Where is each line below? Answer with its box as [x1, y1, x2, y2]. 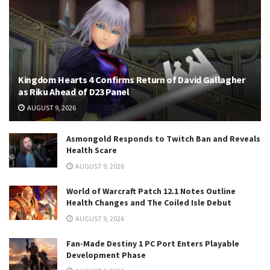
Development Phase [66, 249, 146, 260]
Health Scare [66, 144, 117, 155]
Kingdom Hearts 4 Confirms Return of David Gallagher [18, 73, 245, 86]
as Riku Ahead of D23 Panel [18, 85, 130, 98]
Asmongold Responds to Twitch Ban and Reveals [66, 133, 260, 144]
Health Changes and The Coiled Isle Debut [66, 196, 231, 208]
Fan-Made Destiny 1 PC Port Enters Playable [66, 237, 239, 249]
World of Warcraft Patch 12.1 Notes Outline [66, 185, 236, 196]
